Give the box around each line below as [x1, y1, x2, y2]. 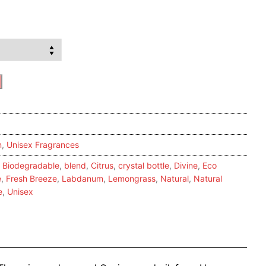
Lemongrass [108, 173, 156, 183]
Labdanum [62, 173, 103, 183]
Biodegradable [2, 160, 59, 170]
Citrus [91, 160, 113, 170]
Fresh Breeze [6, 173, 57, 183]
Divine [174, 160, 198, 170]
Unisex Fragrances [7, 140, 79, 150]
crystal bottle [118, 160, 169, 170]
